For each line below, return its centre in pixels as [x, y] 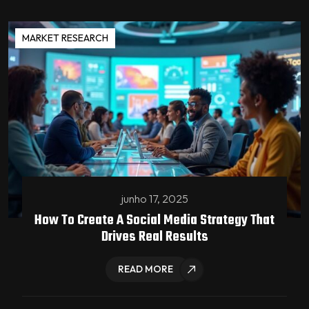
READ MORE [145, 269]
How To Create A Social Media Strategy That [154, 221]
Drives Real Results [154, 237]
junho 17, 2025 [154, 199]
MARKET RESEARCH [65, 38]
